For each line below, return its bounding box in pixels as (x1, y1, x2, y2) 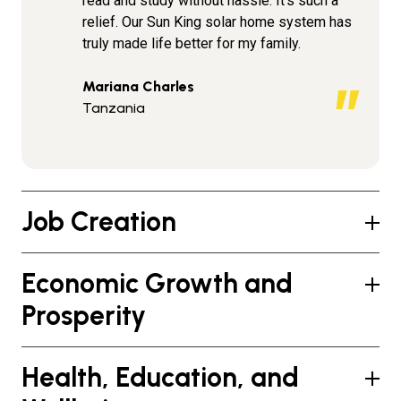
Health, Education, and (21, 361, 299, 394)
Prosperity (21, 299, 146, 332)
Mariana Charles (82, 78, 194, 95)
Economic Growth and (21, 267, 293, 300)
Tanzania (82, 99, 145, 116)
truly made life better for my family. (82, 35, 301, 52)
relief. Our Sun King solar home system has (82, 13, 352, 30)
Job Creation (21, 205, 176, 238)
